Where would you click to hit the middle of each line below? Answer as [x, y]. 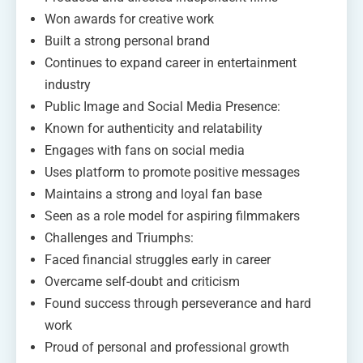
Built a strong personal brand [127, 41]
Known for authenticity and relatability [154, 128]
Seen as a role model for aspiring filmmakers [172, 216]
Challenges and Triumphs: [119, 237]
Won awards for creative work [129, 19]
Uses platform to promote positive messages [172, 172]
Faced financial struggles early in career [158, 259]
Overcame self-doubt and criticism [142, 281]
